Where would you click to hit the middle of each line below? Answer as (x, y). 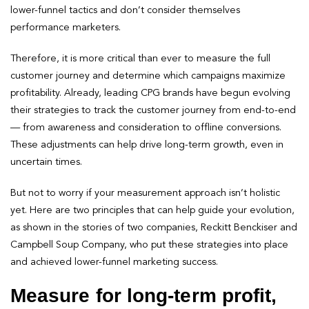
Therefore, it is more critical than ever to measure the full (140, 58)
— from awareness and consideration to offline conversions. (146, 127)
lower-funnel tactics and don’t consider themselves (125, 10)
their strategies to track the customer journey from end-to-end (153, 110)
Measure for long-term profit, (144, 295)
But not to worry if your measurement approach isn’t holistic (145, 193)
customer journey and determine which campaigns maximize (148, 76)
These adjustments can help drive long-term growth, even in (147, 144)
